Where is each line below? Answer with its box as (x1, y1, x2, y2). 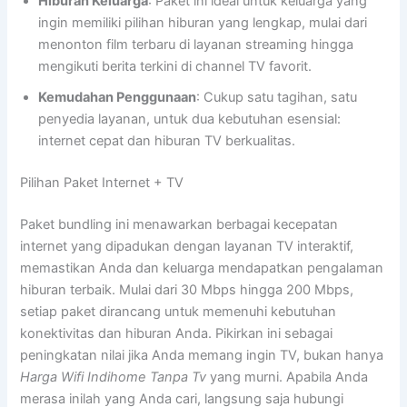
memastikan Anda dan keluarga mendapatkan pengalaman (20, 260, 384, 277)
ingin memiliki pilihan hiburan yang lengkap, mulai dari (38, 15, 368, 32)
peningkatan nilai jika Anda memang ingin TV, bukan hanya (20, 347, 384, 364)
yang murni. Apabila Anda (206, 369, 369, 386)
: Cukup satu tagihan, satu (196, 89, 358, 106)
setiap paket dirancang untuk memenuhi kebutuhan (20, 303, 337, 321)
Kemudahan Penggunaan (38, 89, 197, 106)
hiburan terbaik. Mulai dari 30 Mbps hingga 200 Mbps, (20, 282, 354, 299)
